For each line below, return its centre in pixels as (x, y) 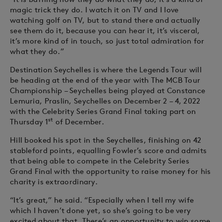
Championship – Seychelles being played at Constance (108, 90)
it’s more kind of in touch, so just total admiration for (107, 41)
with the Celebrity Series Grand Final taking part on (103, 111)
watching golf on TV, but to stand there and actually (105, 20)
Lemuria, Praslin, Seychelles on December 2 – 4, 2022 (105, 101)
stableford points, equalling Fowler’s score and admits (109, 150)
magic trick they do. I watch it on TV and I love (94, 10)
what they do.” (37, 51)
